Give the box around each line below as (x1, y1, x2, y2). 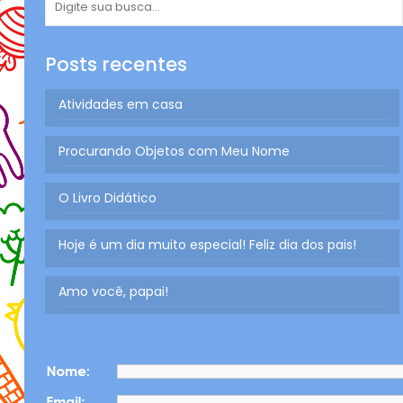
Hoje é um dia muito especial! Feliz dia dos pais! (58, 236, 356, 254)
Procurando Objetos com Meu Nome (58, 142, 290, 160)
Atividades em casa (58, 95, 183, 113)
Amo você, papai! (58, 282, 168, 300)
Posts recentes (44, 51, 187, 77)
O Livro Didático (58, 189, 157, 207)
